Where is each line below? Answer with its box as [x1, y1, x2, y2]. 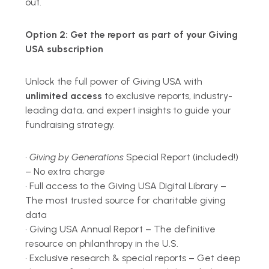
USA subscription [25, 43, 104, 55]
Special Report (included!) [124, 151, 239, 163]
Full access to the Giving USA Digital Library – [29, 180, 227, 192]
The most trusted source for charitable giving [25, 194, 226, 206]
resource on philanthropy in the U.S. [25, 237, 179, 249]
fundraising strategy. [25, 118, 115, 130]
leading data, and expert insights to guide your [25, 104, 232, 116]
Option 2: [25, 28, 71, 40]
